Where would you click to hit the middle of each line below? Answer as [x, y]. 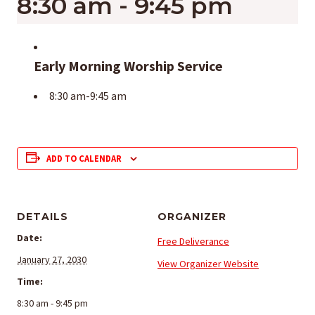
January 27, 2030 [52, 259]
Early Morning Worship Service [128, 66]
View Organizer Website [208, 264]
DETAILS [43, 217]
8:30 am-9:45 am [88, 96]
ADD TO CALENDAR [84, 159]
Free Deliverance [193, 241]
